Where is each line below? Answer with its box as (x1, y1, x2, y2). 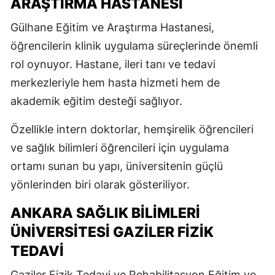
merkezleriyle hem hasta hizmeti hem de (10, 76, 220, 90)
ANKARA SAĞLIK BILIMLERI (10, 204, 200, 222)
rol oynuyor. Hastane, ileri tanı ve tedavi (10, 58, 215, 71)
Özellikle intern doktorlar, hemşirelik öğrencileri (10, 123, 254, 136)
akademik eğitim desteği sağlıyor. (10, 95, 182, 108)
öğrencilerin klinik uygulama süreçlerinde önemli (10, 39, 258, 53)
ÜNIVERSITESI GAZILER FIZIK (10, 223, 214, 241)
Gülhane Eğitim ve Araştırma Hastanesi (10, 21, 211, 34)
